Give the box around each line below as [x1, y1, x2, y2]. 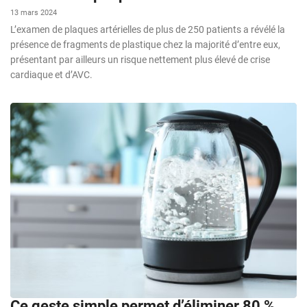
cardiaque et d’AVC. [10, 69, 93, 81]
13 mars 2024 [10, 8, 57, 18]
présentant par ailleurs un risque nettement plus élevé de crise [10, 54, 270, 66]
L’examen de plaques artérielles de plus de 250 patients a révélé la [10, 24, 285, 36]
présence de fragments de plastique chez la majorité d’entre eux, [10, 39, 280, 51]
